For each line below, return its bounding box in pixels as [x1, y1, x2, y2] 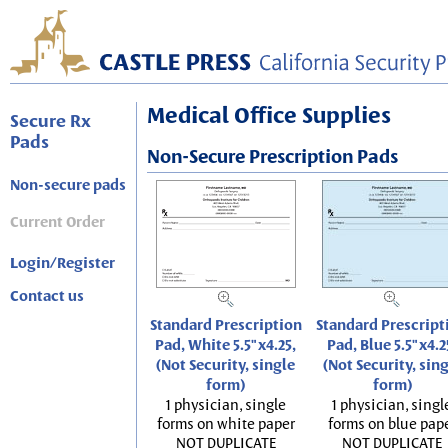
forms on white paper [156, 414, 295, 433]
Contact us [10, 286, 84, 306]
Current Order [10, 212, 105, 232]
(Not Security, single [156, 355, 295, 375]
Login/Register [10, 253, 115, 273]
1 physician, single [165, 395, 286, 414]
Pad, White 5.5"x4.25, [155, 335, 296, 355]
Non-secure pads [10, 175, 126, 195]
